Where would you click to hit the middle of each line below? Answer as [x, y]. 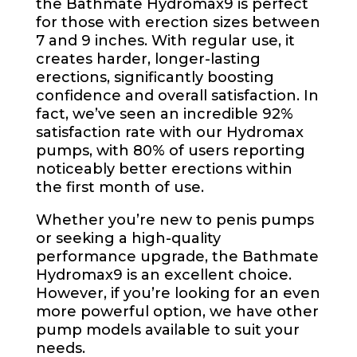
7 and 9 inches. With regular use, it [165, 40]
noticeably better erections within [164, 169]
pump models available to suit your [167, 330]
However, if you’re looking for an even [178, 293]
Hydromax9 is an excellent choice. [163, 275]
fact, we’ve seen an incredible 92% [164, 114]
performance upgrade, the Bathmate [177, 256]
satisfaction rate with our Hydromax [169, 132]
